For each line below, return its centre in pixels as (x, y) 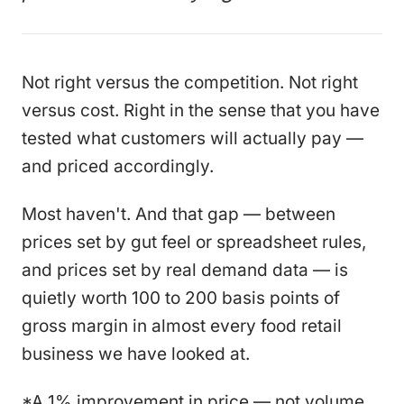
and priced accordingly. (118, 166)
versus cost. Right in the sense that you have (201, 110)
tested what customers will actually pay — (193, 138)
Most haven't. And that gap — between (179, 214)
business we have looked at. (136, 353)
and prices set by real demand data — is (185, 270)
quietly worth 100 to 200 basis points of (181, 298)
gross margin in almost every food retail (182, 326)
